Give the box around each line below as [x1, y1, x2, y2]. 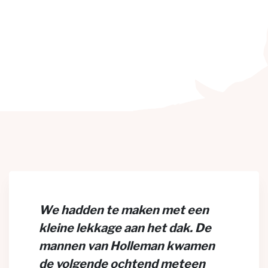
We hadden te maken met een [39, 203, 209, 217]
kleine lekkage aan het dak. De [39, 221, 211, 235]
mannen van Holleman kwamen [39, 239, 215, 253]
